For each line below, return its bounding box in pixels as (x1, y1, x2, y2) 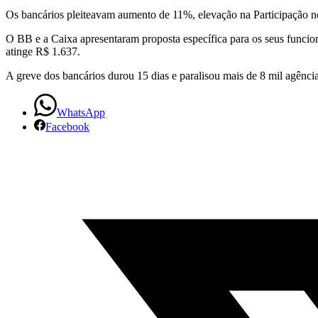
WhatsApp (57, 106, 105, 119)
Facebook (45, 121, 89, 133)
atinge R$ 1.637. (6, 45, 80, 58)
